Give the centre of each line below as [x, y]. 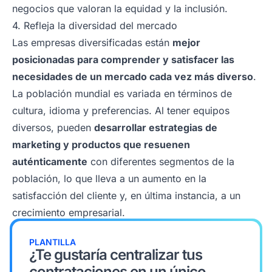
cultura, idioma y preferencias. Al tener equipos [121, 110]
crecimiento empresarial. [69, 212]
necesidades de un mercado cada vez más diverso [133, 76]
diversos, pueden [53, 127]
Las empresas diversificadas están [92, 42]
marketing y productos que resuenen [101, 144]
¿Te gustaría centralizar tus [116, 254]
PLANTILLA [53, 242]
